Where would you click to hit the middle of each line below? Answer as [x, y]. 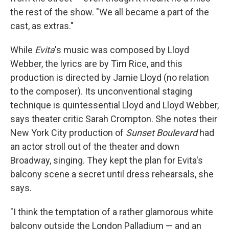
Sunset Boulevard [161, 133]
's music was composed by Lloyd [122, 50]
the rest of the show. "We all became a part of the [110, 12]
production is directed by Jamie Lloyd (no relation [110, 77]
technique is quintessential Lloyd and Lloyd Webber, [114, 105]
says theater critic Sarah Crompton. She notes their [114, 119]
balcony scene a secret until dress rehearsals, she [112, 174]
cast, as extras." [42, 26]
